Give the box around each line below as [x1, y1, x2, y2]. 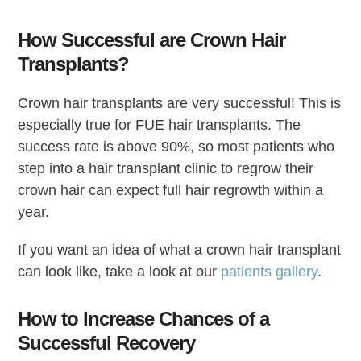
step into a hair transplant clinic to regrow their [18, 160, 314, 176]
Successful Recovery [18, 331, 196, 354]
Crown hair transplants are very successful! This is [18, 94, 342, 111]
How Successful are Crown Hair [18, 28, 286, 51]
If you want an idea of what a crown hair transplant [18, 241, 342, 258]
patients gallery [221, 263, 318, 280]
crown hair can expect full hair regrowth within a [18, 181, 324, 198]
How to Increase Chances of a [18, 307, 270, 330]
